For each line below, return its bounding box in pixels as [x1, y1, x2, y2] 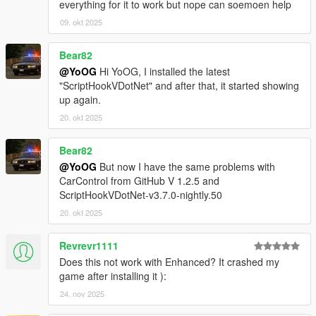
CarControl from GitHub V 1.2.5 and [59, 173, 219, 188]
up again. [59, 92, 101, 107]
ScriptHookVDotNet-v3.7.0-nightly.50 [59, 187, 222, 202]
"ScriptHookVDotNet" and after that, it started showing [59, 78, 299, 92]
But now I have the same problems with [97, 159, 275, 174]
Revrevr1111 [59, 238, 119, 253]
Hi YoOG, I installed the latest [97, 63, 230, 78]
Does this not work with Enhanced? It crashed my [59, 254, 279, 269]
